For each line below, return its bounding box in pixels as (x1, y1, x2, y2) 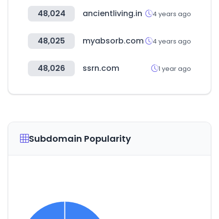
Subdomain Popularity (29, 132, 131, 145)
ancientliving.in (83, 8, 142, 19)
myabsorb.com (83, 35, 144, 46)
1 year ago (158, 64, 191, 73)
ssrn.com (83, 63, 119, 74)
